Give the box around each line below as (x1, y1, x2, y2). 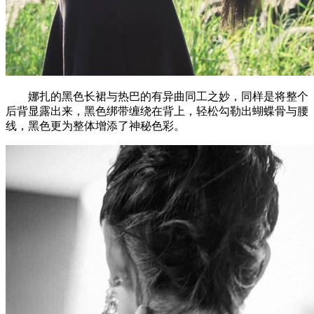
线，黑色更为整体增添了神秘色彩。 (6, 119, 185, 132)
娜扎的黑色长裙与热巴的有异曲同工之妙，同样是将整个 (6, 90, 308, 102)
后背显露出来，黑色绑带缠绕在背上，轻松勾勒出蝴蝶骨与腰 (6, 104, 308, 117)
